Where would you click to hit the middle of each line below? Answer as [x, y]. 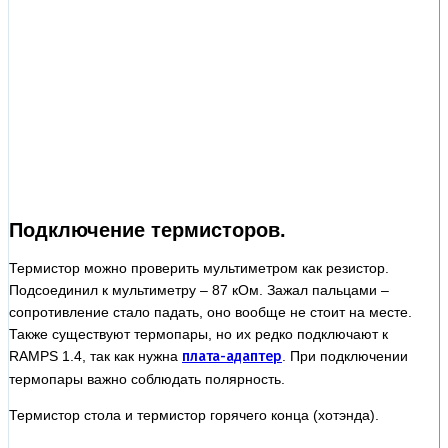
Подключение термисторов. [147, 229]
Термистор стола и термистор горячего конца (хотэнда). [194, 414]
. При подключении [345, 355]
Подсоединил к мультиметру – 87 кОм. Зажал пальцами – [199, 289]
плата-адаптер [232, 356]
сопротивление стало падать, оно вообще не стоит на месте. [210, 311]
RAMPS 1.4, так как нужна [95, 355]
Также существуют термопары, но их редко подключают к [198, 333]
